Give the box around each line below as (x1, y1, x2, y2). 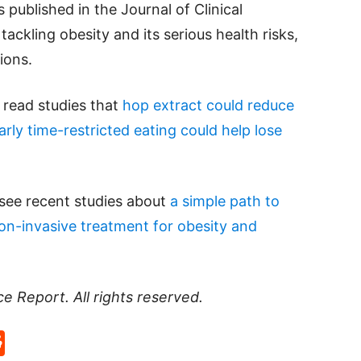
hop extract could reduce (122, 97, 294, 114)
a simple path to (170, 193, 280, 210)
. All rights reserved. (65, 288, 203, 305)
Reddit (5, 327, 85, 359)
